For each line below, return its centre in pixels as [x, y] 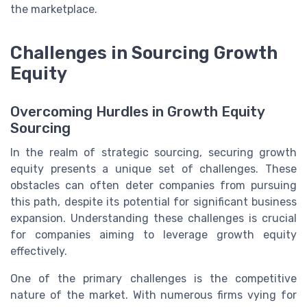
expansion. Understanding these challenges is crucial [153, 218]
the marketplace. [54, 10]
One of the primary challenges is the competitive [153, 278]
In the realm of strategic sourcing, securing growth [153, 152]
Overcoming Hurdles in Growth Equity [137, 111]
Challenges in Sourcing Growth [144, 52]
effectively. [39, 251]
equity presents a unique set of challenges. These [153, 169]
